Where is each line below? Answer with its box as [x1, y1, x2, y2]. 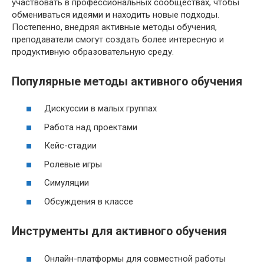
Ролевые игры [44, 159, 102, 170]
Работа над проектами [44, 121, 137, 133]
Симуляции [44, 177, 89, 189]
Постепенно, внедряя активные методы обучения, [12, 21, 217, 32]
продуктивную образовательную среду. [12, 46, 174, 57]
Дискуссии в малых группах [44, 103, 157, 114]
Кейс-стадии [44, 140, 97, 151]
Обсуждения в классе [44, 196, 133, 207]
